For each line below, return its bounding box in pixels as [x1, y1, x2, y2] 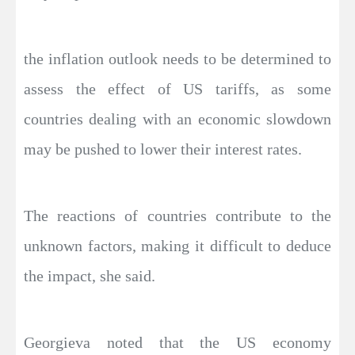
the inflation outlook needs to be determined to [24, 50, 331, 68]
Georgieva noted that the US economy [24, 334, 331, 352]
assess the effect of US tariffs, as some [24, 80, 331, 98]
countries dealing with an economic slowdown [24, 110, 331, 128]
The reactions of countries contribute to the [24, 207, 331, 225]
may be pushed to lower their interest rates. [24, 140, 302, 158]
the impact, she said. [24, 267, 155, 285]
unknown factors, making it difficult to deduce [24, 237, 331, 255]
